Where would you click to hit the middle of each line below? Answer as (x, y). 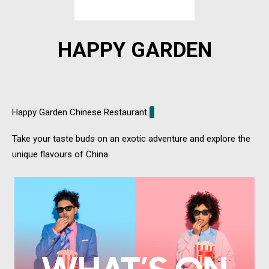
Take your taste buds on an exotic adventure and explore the (131, 138)
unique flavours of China (60, 154)
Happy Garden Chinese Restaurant (81, 112)
